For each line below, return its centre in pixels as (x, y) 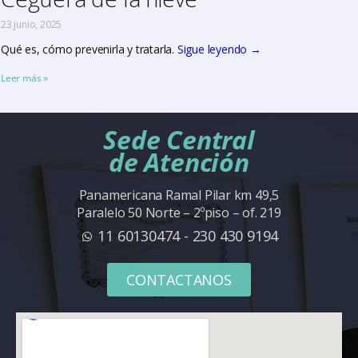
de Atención (179, 162)
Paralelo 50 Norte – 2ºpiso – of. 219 (179, 213)
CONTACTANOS (179, 280)
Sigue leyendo (214, 50)
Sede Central (179, 140)
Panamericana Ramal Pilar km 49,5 (179, 195)
